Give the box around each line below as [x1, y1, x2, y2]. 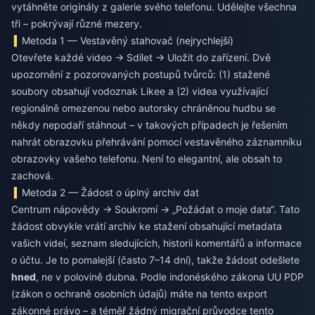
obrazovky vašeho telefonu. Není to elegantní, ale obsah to [11, 153, 282, 165]
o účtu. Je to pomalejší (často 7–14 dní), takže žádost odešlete [11, 254, 300, 266]
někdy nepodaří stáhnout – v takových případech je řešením [11, 119, 288, 131]
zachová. [11, 169, 53, 182]
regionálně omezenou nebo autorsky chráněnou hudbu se [11, 102, 276, 115]
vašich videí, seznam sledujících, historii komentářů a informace [11, 237, 302, 250]
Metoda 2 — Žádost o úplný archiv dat [22, 186, 200, 199]
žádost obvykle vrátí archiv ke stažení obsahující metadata [11, 220, 282, 233]
